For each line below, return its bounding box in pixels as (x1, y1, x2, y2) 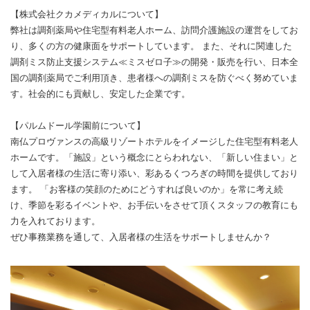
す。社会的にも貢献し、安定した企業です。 (10, 89, 190, 100)
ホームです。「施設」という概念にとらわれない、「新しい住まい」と (10, 152, 298, 163)
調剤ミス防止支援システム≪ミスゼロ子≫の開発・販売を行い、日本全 (10, 57, 298, 68)
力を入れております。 (10, 216, 100, 227)
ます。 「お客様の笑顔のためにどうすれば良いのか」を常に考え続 (10, 184, 283, 195)
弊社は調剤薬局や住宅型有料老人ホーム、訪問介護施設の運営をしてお (10, 25, 298, 36)
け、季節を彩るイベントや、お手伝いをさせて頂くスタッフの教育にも (10, 200, 298, 211)
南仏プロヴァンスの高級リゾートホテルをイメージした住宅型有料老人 (10, 136, 298, 147)
